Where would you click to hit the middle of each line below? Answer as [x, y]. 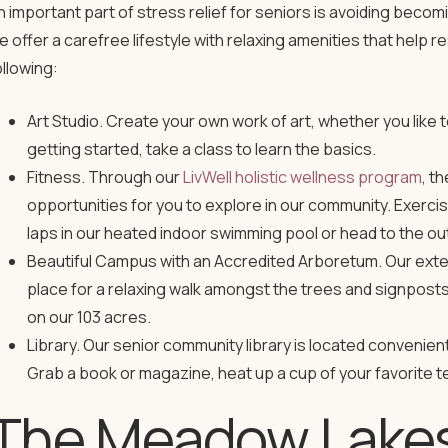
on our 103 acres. [90, 317]
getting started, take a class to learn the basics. [201, 149]
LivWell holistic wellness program [302, 177]
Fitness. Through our [104, 177]
